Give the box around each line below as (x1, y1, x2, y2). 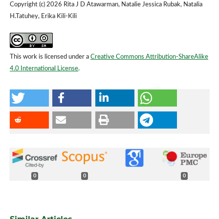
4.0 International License (9, 65, 78, 72)
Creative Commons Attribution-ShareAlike (90, 53, 208, 60)
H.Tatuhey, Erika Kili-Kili (9, 13, 77, 20)
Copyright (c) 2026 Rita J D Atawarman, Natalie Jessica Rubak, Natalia (9, 1, 202, 8)
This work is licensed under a (9, 53, 90, 60)
